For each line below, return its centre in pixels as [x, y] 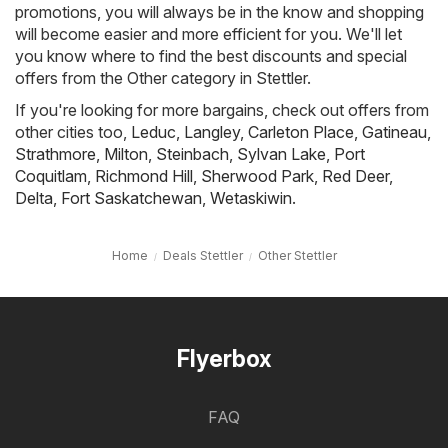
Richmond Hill [144, 176]
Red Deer [355, 176]
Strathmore [55, 154]
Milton [126, 154]
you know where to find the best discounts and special [211, 56]
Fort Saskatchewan [131, 198]
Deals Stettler [202, 256]
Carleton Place [301, 132]
